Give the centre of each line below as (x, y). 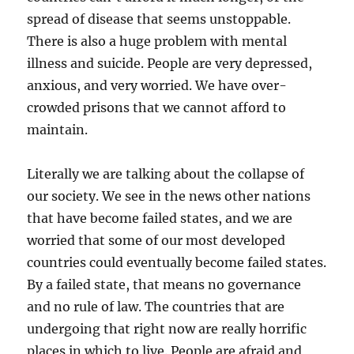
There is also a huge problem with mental (157, 41)
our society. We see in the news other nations (169, 196)
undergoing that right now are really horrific (167, 329)
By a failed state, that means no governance (164, 284)
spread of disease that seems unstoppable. (159, 19)
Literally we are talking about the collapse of (166, 174)
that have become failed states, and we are (160, 218)
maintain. (58, 130)
